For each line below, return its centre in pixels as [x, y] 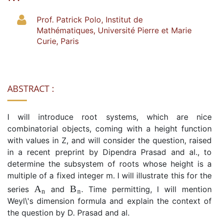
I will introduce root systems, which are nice [109, 117]
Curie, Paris [58, 41]
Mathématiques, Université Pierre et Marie [114, 30]
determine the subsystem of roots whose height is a [109, 164]
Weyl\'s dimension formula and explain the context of [109, 201]
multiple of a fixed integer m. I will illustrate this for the [109, 175]
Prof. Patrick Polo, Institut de [90, 19]
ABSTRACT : [31, 88]
